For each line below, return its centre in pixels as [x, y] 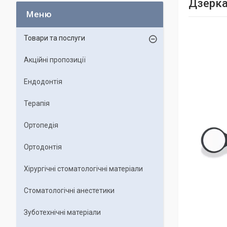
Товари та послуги [54, 38]
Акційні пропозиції [55, 60]
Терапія [37, 103]
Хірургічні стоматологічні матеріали [83, 169]
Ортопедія [41, 125]
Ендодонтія [43, 82]
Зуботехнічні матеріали [62, 212]
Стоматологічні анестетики [69, 191]
